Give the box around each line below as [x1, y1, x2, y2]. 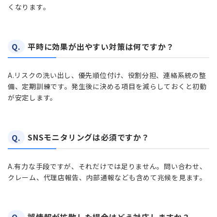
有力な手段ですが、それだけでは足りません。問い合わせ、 [14, 161, 207, 171]
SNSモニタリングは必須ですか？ [28, 131, 150, 143]
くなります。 [8, 1, 50, 12]
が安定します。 [8, 93, 57, 103]
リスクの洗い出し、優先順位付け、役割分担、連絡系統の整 [14, 70, 206, 80]
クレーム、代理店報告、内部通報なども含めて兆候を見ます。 [8, 172, 207, 182]
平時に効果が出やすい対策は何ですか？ [28, 41, 174, 53]
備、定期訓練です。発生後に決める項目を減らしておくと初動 [8, 81, 207, 92]
